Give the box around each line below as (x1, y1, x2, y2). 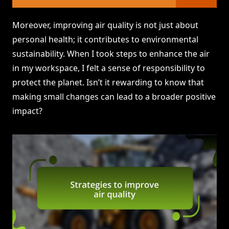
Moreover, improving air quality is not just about (12, 19, 198, 31)
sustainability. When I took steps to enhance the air (12, 48, 210, 60)
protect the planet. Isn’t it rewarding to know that (12, 77, 204, 88)
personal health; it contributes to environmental (12, 34, 198, 45)
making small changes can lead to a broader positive (12, 91, 216, 103)
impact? (12, 105, 42, 117)
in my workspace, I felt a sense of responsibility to (12, 62, 205, 74)
